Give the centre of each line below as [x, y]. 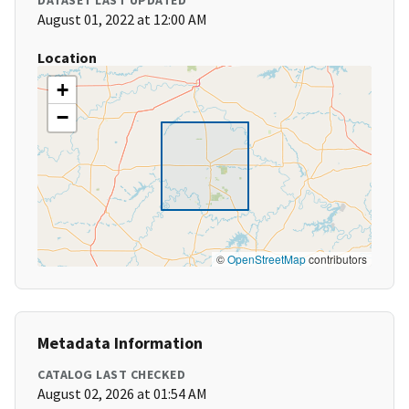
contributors [336, 259]
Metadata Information [120, 343]
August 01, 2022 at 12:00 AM [122, 20]
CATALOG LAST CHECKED [111, 375]
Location [67, 58]
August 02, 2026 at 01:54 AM [122, 394]
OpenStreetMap [267, 259]
